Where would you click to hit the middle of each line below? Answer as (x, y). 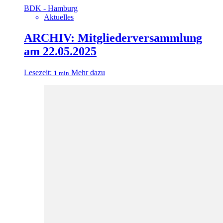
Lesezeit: (38, 73)
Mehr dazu (88, 73)
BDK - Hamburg (51, 8)
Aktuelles (59, 17)
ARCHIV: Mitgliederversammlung (113, 38)
